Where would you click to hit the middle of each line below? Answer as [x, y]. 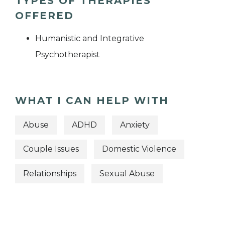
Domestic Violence [139, 149]
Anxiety [135, 125]
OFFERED [44, 15]
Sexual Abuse [127, 173]
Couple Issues [51, 149]
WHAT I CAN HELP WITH [92, 100]
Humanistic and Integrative [90, 38]
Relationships [50, 173]
